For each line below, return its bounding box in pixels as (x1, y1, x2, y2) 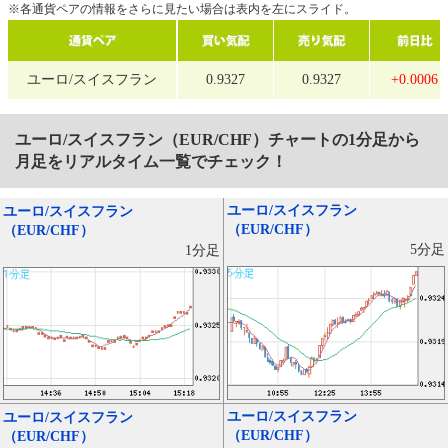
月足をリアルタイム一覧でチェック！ (15, 153, 287, 171)
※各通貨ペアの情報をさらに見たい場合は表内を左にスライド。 (8, 2, 356, 17)
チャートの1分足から (268, 131, 420, 149)
